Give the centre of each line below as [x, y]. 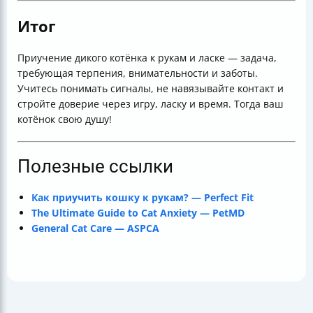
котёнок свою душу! [65, 119]
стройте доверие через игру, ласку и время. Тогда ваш [150, 103]
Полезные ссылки [95, 166]
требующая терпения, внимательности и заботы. [138, 73]
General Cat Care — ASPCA [95, 228]
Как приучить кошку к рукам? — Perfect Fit [143, 197]
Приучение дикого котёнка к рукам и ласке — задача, [147, 57]
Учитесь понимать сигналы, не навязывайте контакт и [151, 88]
